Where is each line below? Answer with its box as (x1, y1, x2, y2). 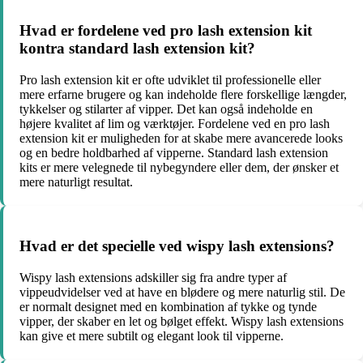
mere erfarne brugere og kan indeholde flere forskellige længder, (19, 88, 347, 102)
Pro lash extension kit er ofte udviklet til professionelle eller (19, 73, 321, 88)
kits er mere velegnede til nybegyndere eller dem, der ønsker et (19, 160, 339, 175)
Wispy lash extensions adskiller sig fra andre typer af (19, 270, 287, 284)
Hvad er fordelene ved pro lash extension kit (19, 22, 312, 40)
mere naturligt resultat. (19, 175, 133, 190)
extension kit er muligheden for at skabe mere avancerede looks (19, 131, 343, 146)
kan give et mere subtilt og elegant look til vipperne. (19, 328, 284, 343)
